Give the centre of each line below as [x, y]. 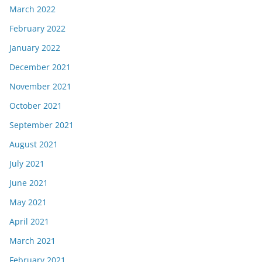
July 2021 [27, 163]
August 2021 [34, 144]
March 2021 [32, 241]
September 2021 [42, 125]
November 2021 [40, 86]
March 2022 [32, 9]
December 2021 [40, 67]
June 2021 [29, 183]
